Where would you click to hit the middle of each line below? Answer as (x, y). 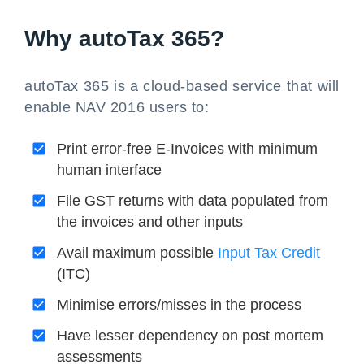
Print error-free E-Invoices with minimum (187, 149)
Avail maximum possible (137, 253)
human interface (109, 170)
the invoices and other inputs (150, 222)
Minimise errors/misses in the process (179, 305)
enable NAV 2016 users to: (117, 107)
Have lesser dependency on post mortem (190, 336)
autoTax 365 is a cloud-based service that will (182, 86)
